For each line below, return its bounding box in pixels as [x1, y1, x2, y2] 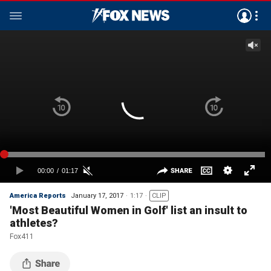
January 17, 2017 [71, 192, 123, 200]
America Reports [10, 192, 66, 200]
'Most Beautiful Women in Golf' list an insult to [10, 204, 247, 217]
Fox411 [10, 232, 34, 241]
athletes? [10, 217, 58, 229]
